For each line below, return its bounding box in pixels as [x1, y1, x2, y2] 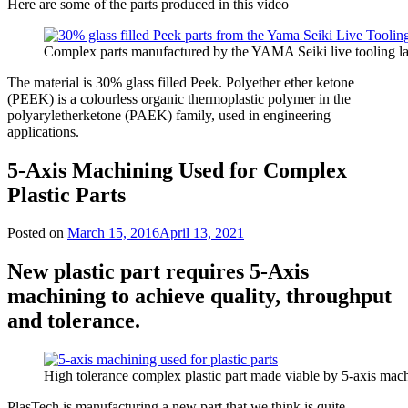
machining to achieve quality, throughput [7, 284, 392, 309]
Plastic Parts [7, 182, 126, 207]
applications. [7, 123, 79, 139]
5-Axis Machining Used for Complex [7, 158, 347, 182]
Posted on [7, 225, 67, 241]
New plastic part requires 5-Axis [7, 260, 309, 284]
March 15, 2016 [67, 225, 159, 241]
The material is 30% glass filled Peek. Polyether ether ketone [7, 74, 354, 90]
